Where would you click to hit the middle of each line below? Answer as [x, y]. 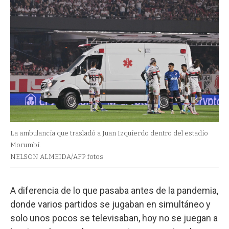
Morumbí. [26, 145]
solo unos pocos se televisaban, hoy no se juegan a [114, 218]
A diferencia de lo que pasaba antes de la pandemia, [114, 191]
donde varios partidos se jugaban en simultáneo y [110, 204]
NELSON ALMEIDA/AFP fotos [57, 157]
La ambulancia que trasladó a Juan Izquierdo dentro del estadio [109, 133]
